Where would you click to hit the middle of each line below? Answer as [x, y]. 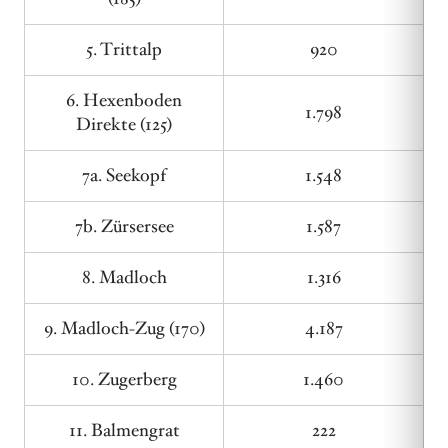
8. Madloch [124, 277]
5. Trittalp [124, 49]
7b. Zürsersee [124, 226]
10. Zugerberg [124, 379]
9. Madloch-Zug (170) [124, 328]
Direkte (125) [124, 124]
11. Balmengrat [124, 430]
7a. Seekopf [124, 175]
